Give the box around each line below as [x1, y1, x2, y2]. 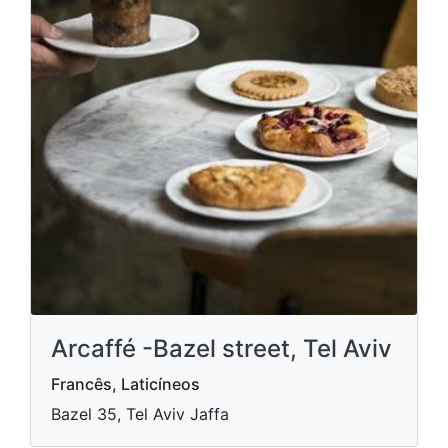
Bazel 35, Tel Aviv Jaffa [51, 404, 229, 424]
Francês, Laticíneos [51, 374, 200, 394]
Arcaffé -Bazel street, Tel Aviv [51, 334, 392, 363]
